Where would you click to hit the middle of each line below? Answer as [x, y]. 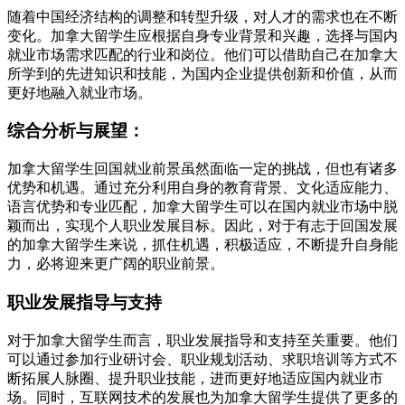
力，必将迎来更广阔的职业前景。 [116, 264]
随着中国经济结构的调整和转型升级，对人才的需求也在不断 [202, 16]
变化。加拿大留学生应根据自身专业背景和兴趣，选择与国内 [202, 35]
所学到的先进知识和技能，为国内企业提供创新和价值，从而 [202, 73]
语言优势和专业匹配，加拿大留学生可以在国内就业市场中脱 [202, 207]
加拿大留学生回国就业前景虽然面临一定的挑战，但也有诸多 [202, 169]
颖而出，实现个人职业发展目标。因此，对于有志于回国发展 [202, 226]
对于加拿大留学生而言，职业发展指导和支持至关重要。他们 [202, 340]
